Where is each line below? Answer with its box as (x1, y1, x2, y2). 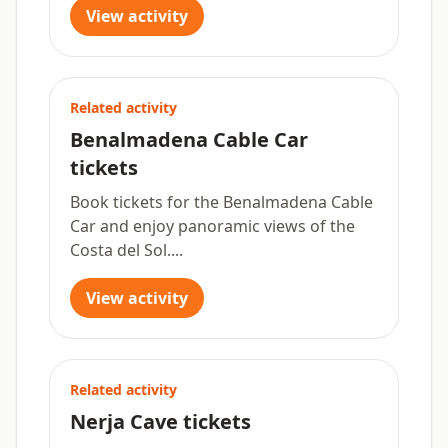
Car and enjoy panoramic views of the (70, 215, 355, 237)
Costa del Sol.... (70, 239, 183, 261)
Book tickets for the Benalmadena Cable (70, 191, 373, 213)
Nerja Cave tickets (70, 408, 251, 435)
